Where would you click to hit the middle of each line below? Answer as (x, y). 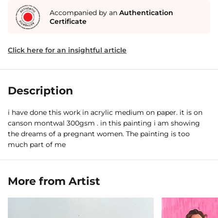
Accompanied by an (84, 13)
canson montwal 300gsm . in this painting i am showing (104, 123)
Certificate (68, 21)
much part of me (37, 145)
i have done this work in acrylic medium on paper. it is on (105, 112)
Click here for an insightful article (67, 50)
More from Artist (54, 181)
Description (40, 91)
